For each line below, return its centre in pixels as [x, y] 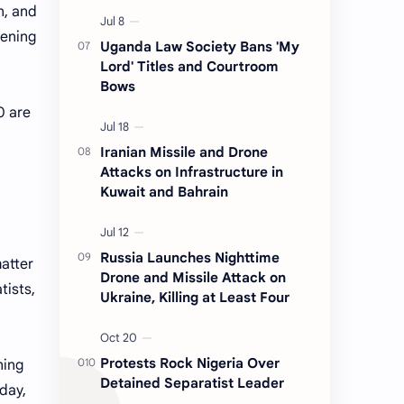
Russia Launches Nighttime [190, 258]
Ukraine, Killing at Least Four [195, 298]
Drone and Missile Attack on [193, 278]
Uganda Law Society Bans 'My [200, 47]
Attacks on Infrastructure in [192, 172]
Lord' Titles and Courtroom [189, 67]
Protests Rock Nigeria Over [190, 363]
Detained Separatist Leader [192, 383]
